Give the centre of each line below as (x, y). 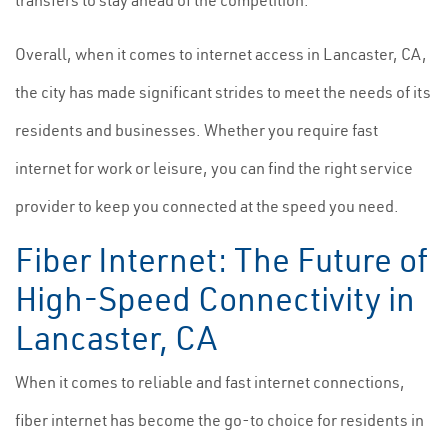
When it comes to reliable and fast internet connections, (210, 382)
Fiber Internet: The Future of (221, 260)
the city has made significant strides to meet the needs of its (223, 92)
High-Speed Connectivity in (215, 299)
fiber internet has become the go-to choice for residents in (219, 420)
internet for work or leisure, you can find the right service (214, 168)
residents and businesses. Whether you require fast (196, 130)
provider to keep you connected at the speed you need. (207, 206)
